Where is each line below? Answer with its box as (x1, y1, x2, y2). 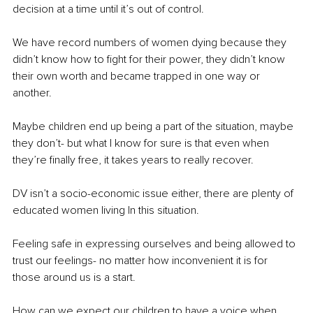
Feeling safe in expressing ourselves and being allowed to (13, 237, 298, 252)
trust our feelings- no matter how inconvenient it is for (13, 254, 270, 268)
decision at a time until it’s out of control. (13, 2, 204, 17)
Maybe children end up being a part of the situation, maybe (13, 119, 296, 134)
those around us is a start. (13, 270, 136, 285)
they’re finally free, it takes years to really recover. (13, 153, 254, 168)
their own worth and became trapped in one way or (13, 69, 263, 84)
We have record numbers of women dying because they (13, 36, 289, 50)
